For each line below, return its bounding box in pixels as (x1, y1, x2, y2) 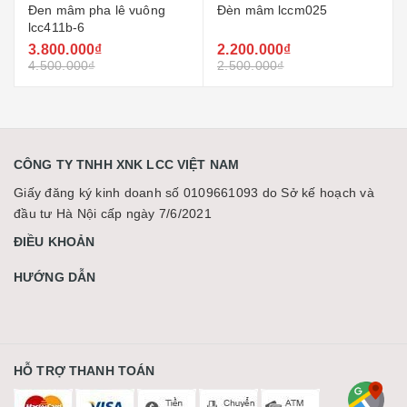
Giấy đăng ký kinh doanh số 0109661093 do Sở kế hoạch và (14, 185, 374, 201)
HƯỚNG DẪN (14, 270, 96, 285)
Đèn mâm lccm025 (28, 3, 139, 18)
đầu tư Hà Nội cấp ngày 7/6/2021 (14, 206, 212, 222)
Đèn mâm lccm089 (217, 3, 328, 18)
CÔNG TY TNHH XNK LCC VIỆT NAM (14, 157, 240, 173)
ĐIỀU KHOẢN (14, 234, 95, 250)
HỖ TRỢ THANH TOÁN (14, 363, 155, 379)
